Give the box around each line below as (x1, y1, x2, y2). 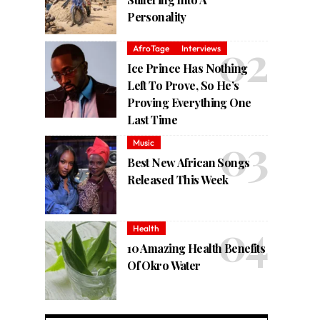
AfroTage (133, 42, 170, 54)
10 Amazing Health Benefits (127, 241, 266, 256)
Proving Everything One (127, 95, 251, 111)
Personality (127, 9, 186, 25)
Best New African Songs (127, 155, 250, 171)
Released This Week (127, 172, 229, 188)
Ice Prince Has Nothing (127, 61, 248, 76)
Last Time (127, 112, 177, 128)
